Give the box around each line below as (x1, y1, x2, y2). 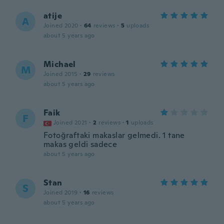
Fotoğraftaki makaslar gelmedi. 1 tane (43, 130, 185, 140)
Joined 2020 (43, 21, 78, 29)
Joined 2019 (43, 188, 78, 196)
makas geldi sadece (43, 139, 117, 149)
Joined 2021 (53, 118, 87, 126)
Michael (43, 59, 76, 69)
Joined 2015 (43, 70, 78, 78)
